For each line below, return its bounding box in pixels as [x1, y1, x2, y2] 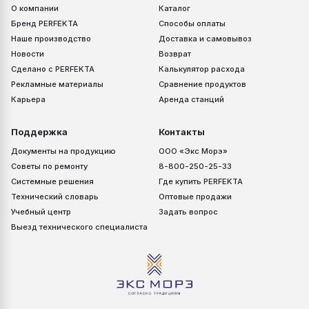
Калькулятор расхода [159, 63, 245, 74]
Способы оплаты [159, 18, 226, 28]
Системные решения [11, 176, 94, 186]
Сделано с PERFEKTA [11, 63, 94, 74]
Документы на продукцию [11, 146, 116, 156]
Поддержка [11, 126, 68, 137]
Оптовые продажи [159, 191, 232, 201]
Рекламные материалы [11, 79, 103, 89]
